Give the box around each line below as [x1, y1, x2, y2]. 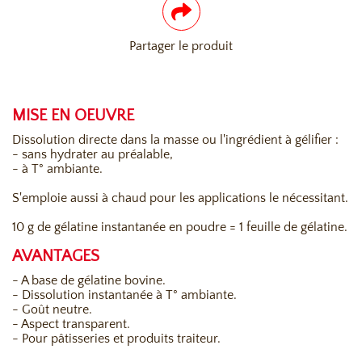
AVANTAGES [12, 247, 99, 266]
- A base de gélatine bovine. [12, 273, 166, 288]
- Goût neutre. [12, 302, 92, 318]
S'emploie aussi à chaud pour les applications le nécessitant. [12, 191, 348, 206]
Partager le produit [129, 39, 233, 54]
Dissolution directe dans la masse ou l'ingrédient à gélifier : [12, 133, 339, 148]
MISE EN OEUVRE [12, 107, 134, 125]
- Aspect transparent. [12, 317, 130, 332]
